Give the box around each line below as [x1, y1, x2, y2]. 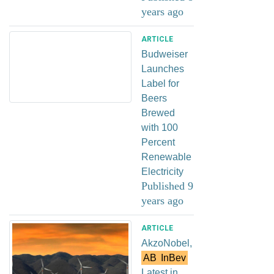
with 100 [141, 122, 178, 133]
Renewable [141, 151, 191, 162]
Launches [141, 63, 184, 74]
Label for [141, 78, 179, 89]
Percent [141, 136, 175, 147]
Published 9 [141, 179, 193, 192]
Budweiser [141, 48, 188, 59]
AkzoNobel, [141, 237, 192, 248]
